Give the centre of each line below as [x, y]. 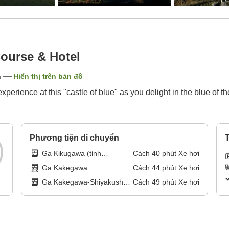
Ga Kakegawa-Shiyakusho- [86, 182]
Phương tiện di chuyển [75, 138]
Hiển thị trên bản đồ [48, 76]
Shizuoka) [58, 164]
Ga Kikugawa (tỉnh [72, 154]
